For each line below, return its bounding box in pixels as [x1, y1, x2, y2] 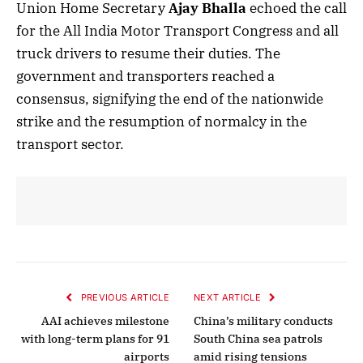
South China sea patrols [194, 331, 322, 346]
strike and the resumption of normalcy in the [16, 112, 307, 130]
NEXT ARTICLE [194, 291, 264, 303]
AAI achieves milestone [41, 313, 169, 328]
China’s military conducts [194, 313, 333, 328]
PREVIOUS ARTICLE [78, 291, 169, 303]
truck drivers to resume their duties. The [16, 44, 280, 62]
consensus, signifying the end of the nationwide [16, 89, 323, 108]
